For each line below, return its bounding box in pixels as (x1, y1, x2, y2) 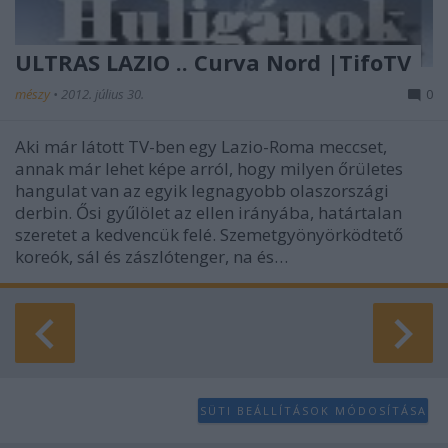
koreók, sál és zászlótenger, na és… (15, 245, 288, 268)
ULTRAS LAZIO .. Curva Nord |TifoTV (15, 47, 411, 77)
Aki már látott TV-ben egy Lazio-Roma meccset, (15, 135, 387, 158)
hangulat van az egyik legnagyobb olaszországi (15, 179, 389, 202)
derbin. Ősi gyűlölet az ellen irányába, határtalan (15, 201, 402, 224)
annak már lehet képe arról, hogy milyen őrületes (15, 157, 403, 180)
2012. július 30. (61, 85, 144, 103)
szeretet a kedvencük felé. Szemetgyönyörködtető (15, 223, 403, 246)
